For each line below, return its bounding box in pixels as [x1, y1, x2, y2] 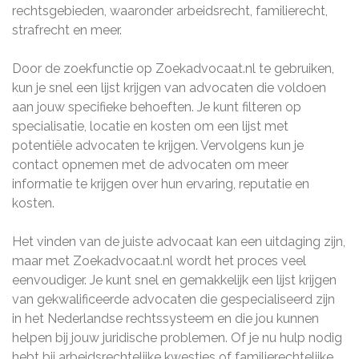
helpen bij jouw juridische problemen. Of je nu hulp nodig [12, 330, 342, 345]
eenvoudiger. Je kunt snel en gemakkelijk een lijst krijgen [12, 272, 337, 288]
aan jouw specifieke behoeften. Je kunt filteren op [12, 99, 301, 115]
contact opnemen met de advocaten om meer [12, 157, 288, 172]
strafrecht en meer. [12, 22, 122, 38]
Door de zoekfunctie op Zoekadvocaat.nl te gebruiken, [12, 61, 334, 76]
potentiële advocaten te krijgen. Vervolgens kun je [12, 138, 304, 153]
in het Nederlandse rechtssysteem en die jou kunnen [12, 311, 319, 326]
